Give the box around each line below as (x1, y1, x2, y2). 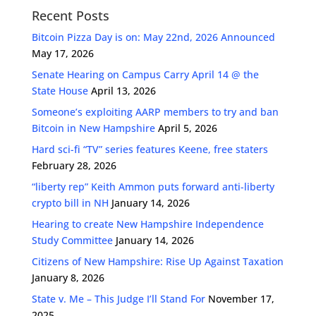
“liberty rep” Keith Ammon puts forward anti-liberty (31, 179, 274, 193)
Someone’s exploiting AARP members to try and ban (31, 104, 279, 119)
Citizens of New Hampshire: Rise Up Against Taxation (31, 254, 284, 268)
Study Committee (31, 233, 113, 247)
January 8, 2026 (31, 270, 104, 284)
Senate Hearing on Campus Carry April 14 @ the (31, 67, 259, 81)
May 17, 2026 (31, 46, 94, 60)
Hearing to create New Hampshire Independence (31, 217, 264, 231)
